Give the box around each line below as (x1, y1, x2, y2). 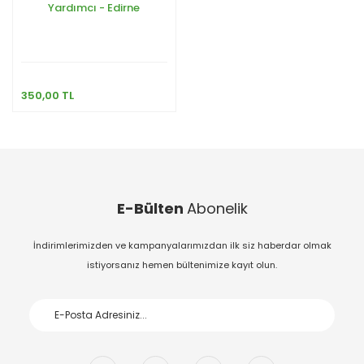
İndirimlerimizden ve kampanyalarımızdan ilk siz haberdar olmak (32, 238, 331, 252)
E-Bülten (116, 197, 187, 219)
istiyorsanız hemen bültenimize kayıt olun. (87, 258, 277, 271)
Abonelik (186, 197, 248, 219)
